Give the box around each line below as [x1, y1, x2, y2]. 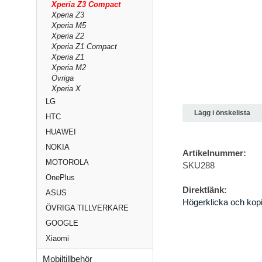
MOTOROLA [46, 158, 89, 167]
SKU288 [182, 160, 215, 171]
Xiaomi [46, 234, 69, 243]
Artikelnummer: [182, 148, 246, 158]
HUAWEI [46, 127, 76, 136]
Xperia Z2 [51, 32, 84, 40]
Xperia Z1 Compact [51, 42, 117, 51]
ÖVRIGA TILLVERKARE [46, 204, 129, 212]
